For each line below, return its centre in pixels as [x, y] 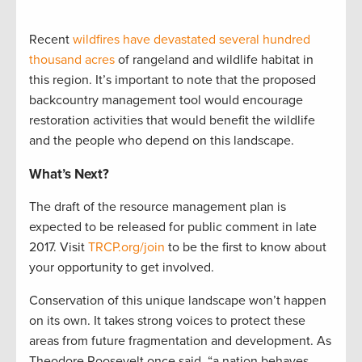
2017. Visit [59, 248]
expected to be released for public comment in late [173, 227]
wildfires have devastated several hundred [192, 40]
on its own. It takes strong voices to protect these [167, 321]
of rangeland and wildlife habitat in [214, 60]
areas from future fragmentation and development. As [180, 341]
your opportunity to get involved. [122, 268]
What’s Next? [69, 175]
